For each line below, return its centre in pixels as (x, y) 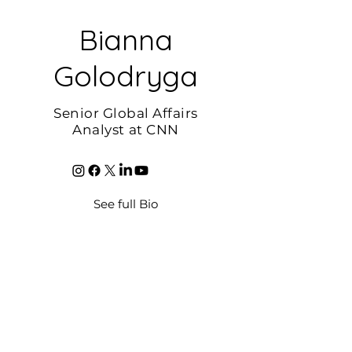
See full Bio (126, 204)
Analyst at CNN (126, 130)
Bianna (126, 39)
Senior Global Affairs (126, 113)
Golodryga (126, 75)
